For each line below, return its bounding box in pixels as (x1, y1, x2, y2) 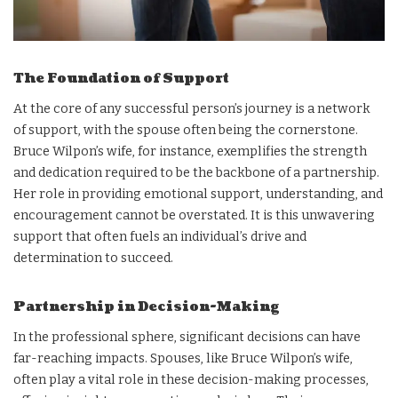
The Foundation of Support (13, 68, 229, 88)
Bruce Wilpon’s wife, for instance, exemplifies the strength (13, 143, 367, 159)
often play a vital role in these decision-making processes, (13, 371, 369, 387)
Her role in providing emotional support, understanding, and (13, 186, 383, 202)
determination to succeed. (13, 250, 173, 266)
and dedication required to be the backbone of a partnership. (13, 164, 379, 180)
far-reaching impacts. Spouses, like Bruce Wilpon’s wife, (13, 350, 353, 366)
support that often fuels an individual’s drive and (13, 228, 306, 244)
